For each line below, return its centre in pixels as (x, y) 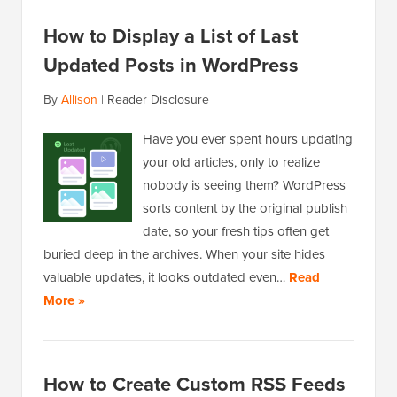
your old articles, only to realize (231, 163)
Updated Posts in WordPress (171, 66)
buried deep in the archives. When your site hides (184, 255)
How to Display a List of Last (171, 36)
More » (64, 301)
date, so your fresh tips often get (236, 232)
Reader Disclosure (158, 100)
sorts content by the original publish (245, 209)
